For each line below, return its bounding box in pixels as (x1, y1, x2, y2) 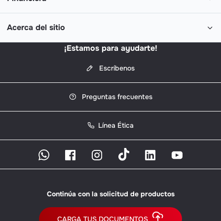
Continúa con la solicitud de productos (46, 189, 175, 198)
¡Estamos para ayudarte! (64, 43, 157, 54)
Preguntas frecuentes (79, 92, 152, 102)
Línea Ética (98, 121, 134, 130)
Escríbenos (97, 64, 135, 73)
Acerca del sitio (7, 22, 65, 33)
